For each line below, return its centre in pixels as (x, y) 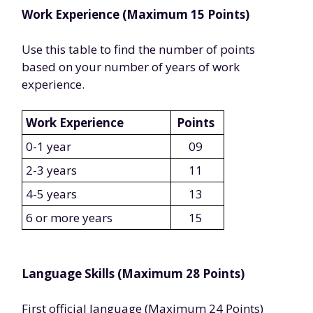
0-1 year (49, 146)
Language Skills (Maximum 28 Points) (133, 274)
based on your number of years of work (131, 67)
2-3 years (51, 170)
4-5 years (51, 194)
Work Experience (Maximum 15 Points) (136, 14)
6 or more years (69, 218)
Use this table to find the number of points (138, 49)
